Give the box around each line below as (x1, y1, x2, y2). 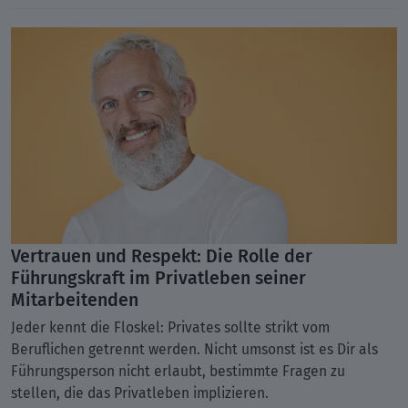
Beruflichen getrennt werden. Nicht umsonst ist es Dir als (11, 339, 378, 361)
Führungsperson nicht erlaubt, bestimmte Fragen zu (11, 361, 345, 382)
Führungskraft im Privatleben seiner (11, 263, 306, 291)
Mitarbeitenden (11, 285, 138, 313)
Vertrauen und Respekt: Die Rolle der (11, 241, 312, 270)
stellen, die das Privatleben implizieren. (11, 382, 272, 404)
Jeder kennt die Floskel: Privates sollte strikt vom (11, 317, 330, 339)
